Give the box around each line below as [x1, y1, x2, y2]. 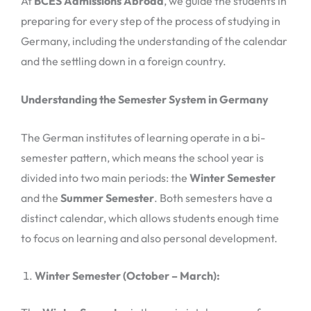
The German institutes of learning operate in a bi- [21, 130, 265, 144]
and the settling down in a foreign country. [21, 54, 226, 69]
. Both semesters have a [154, 190, 272, 205]
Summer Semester [60, 190, 154, 205]
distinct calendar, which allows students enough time [21, 210, 279, 225]
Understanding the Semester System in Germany [21, 92, 269, 107]
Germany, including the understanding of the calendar [21, 34, 287, 49]
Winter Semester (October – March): [35, 269, 220, 283]
